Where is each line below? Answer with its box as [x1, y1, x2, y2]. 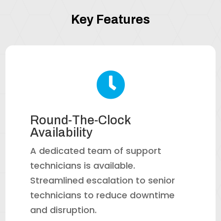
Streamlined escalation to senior [30, 174, 176, 187]
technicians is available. [30, 159, 136, 172]
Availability [30, 126, 93, 140]
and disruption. [30, 204, 97, 217]
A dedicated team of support [30, 145, 162, 157]
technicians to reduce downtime [30, 189, 175, 202]
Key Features [71, 13, 150, 27]
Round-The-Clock [30, 113, 131, 127]
